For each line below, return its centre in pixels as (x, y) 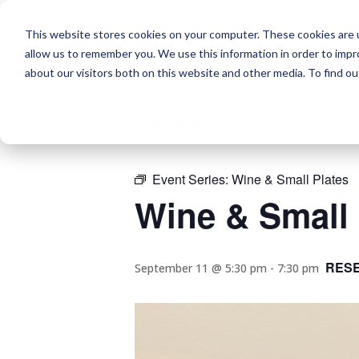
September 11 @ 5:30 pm (201, 268)
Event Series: (192, 179)
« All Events (171, 123)
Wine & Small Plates (290, 179)
